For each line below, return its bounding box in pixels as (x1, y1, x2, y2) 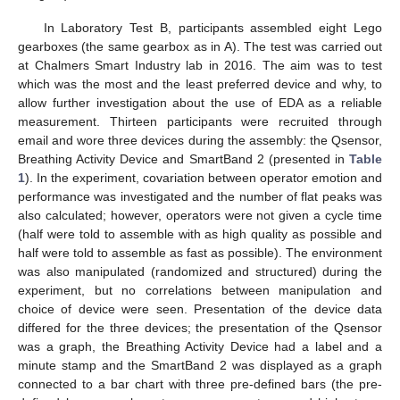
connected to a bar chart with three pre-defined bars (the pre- (18, 377, 382, 392)
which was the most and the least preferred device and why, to (18, 77, 382, 92)
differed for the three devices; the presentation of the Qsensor (18, 321, 382, 336)
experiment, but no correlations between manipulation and (18, 283, 382, 298)
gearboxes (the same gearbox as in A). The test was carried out (18, 39, 382, 54)
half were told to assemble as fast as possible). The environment (18, 246, 382, 261)
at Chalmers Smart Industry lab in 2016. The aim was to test (18, 58, 382, 73)
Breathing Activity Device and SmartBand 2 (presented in (18, 152, 349, 167)
